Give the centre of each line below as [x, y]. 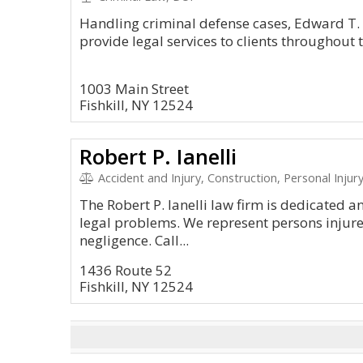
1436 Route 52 [126, 270]
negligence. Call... [134, 240]
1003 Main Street [134, 89]
